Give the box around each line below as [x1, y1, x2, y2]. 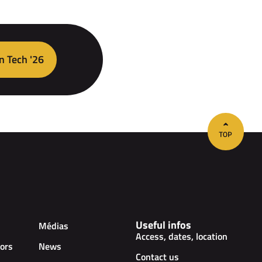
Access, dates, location [136, 229, 228, 243]
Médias [39, 218, 69, 233]
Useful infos [136, 216, 192, 233]
